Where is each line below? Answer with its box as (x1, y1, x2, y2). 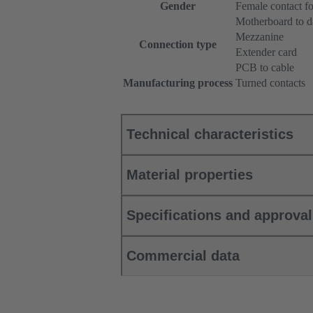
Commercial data (126, 248, 240, 264)
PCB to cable (235, 61, 294, 74)
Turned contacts (235, 77, 305, 89)
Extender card (235, 46, 297, 59)
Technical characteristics (126, 126, 293, 143)
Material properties (126, 167, 253, 183)
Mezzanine (235, 31, 284, 43)
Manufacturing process (123, 77, 233, 89)
